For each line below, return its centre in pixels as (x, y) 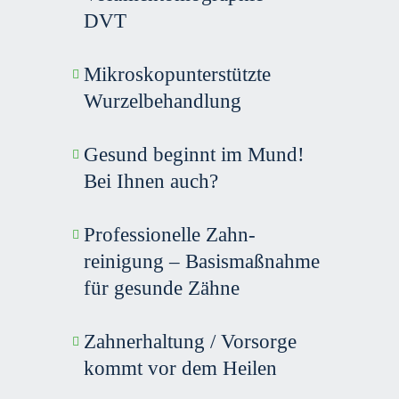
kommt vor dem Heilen (180, 368)
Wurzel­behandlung (162, 101)
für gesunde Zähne (161, 288)
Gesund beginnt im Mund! (194, 155)
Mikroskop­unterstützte (177, 74)
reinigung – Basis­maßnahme (201, 261)
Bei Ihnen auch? (151, 181)
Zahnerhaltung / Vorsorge (190, 342)
